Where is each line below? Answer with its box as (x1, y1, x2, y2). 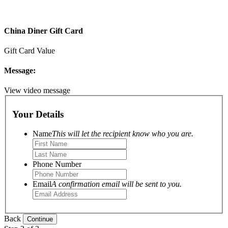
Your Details (12, 108, 64, 120)
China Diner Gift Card (4, 26, 83, 35)
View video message (4, 86, 70, 95)
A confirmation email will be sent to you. (51, 180, 182, 189)
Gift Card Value (4, 46, 55, 55)
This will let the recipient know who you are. (52, 129, 193, 138)
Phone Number (33, 160, 81, 169)
